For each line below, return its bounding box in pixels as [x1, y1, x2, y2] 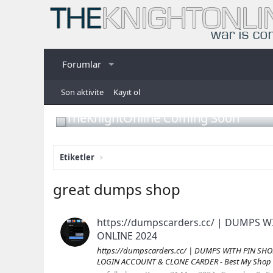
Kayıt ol [113, 87, 140, 97]
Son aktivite [61, 87, 104, 97]
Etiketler [60, 152, 94, 163]
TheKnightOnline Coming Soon [66, 110, 239, 126]
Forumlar [62, 58, 101, 70]
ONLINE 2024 [97, 229, 157, 243]
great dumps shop [53, 179, 180, 199]
